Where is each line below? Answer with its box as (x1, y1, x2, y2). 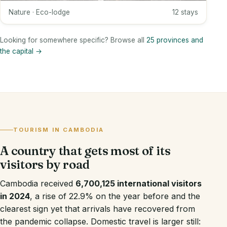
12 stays (172, 8, 198, 16)
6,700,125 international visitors (75, 178, 202, 189)
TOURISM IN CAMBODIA (13, 126, 104, 134)
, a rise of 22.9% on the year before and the (30, 191, 200, 202)
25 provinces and (146, 36, 203, 45)
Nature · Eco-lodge (9, 8, 70, 16)
